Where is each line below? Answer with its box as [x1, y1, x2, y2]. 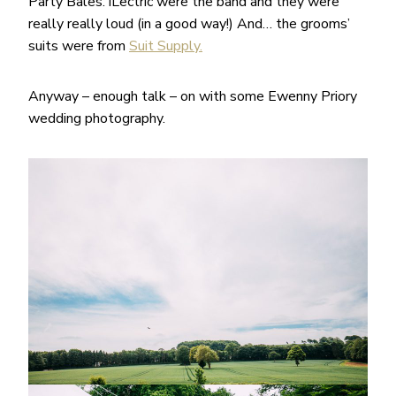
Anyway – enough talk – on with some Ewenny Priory [28, 86, 357, 106]
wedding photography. [28, 108, 165, 128]
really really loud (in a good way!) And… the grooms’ [28, 13, 350, 34]
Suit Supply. [129, 35, 202, 56]
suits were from [28, 35, 129, 56]
